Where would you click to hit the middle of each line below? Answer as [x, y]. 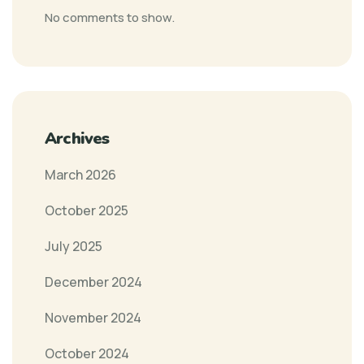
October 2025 [87, 210]
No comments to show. [110, 17]
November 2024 [93, 317]
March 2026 [80, 174]
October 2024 [87, 353]
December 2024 [93, 282]
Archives [77, 138]
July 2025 [74, 246]
